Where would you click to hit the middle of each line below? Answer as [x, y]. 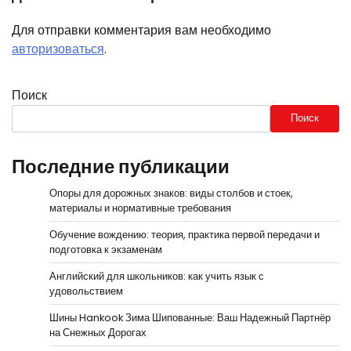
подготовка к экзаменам [106, 249]
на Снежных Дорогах [98, 332]
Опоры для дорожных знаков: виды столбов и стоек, [171, 193]
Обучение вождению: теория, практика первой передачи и [185, 234]
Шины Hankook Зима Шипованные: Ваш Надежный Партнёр [190, 317]
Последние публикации [121, 166]
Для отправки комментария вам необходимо [141, 30]
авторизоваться [58, 49]
